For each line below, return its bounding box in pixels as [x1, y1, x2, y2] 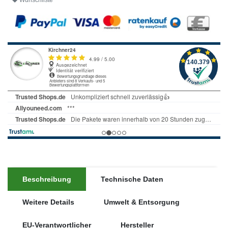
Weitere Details [22, 197, 74, 206]
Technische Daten [101, 175, 163, 183]
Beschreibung [22, 175, 71, 183]
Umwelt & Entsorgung [104, 197, 180, 206]
